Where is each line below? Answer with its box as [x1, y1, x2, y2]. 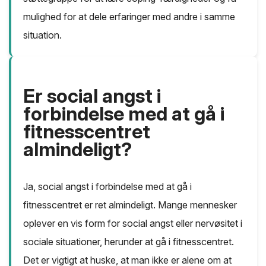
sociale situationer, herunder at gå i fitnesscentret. [23, 236, 234, 248]
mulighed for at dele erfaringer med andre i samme [23, 11, 235, 23]
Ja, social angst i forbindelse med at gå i [23, 180, 192, 193]
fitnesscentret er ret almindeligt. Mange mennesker [23, 199, 237, 211]
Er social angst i [23, 84, 161, 108]
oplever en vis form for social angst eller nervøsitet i [23, 217, 242, 230]
